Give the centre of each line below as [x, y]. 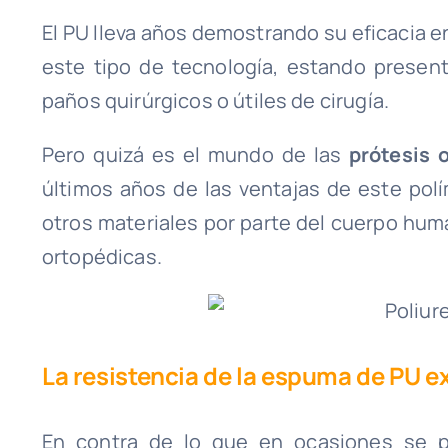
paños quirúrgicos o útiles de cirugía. [215, 100]
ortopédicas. [101, 256]
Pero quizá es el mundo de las [195, 154]
